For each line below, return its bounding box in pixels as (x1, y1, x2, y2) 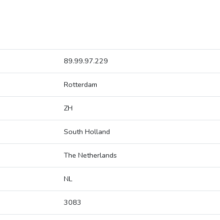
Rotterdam (64, 80, 97, 90)
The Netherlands (64, 150, 117, 161)
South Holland (64, 127, 110, 137)
